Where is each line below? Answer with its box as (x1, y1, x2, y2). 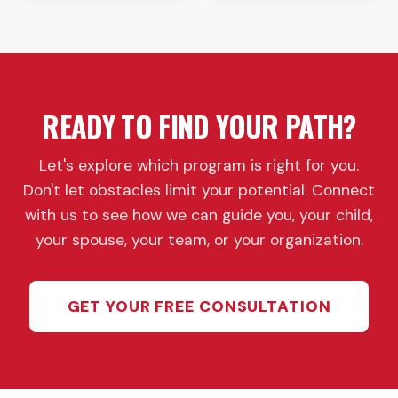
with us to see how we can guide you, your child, (25, 205, 373, 226)
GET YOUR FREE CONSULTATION (67, 297, 331, 317)
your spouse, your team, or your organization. (35, 230, 363, 251)
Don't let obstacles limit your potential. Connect (23, 180, 375, 201)
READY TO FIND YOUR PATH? (42, 105, 356, 147)
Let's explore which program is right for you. (39, 155, 359, 176)
